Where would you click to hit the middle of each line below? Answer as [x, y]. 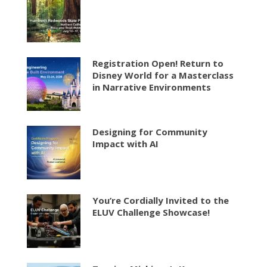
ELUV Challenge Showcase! [151, 212]
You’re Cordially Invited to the [161, 200]
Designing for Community [150, 131]
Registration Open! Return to [158, 63]
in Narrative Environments [152, 87]
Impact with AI [127, 143]
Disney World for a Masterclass [163, 75]
